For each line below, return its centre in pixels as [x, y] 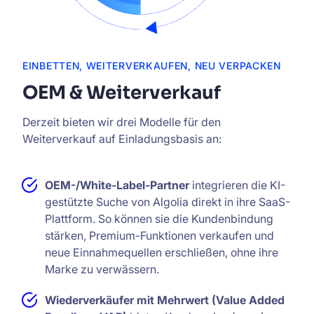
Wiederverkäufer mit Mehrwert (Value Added [165, 300]
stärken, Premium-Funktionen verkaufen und [159, 236]
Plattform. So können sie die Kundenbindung [159, 219]
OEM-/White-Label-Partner [117, 185]
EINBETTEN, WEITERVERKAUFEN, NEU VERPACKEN [152, 66]
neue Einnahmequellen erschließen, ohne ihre [162, 253]
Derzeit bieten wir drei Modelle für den [122, 122]
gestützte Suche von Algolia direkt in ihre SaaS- [168, 202]
